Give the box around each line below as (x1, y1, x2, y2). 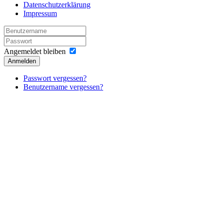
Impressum (23, 9, 57, 18)
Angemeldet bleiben (4, 47, 66, 55)
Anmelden (8, 57, 36, 65)
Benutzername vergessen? (23, 82, 103, 91)
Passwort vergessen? (23, 73, 87, 82)
